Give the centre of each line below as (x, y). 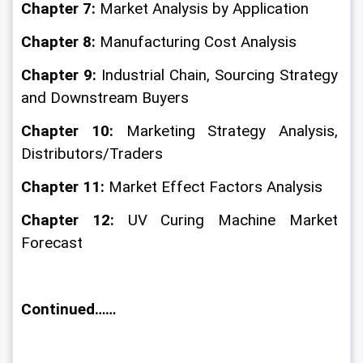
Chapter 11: (65, 187)
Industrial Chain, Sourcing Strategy (219, 75)
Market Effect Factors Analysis (216, 187)
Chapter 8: (60, 42)
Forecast (52, 243)
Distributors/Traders (92, 154)
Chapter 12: (75, 220)
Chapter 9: (59, 75)
